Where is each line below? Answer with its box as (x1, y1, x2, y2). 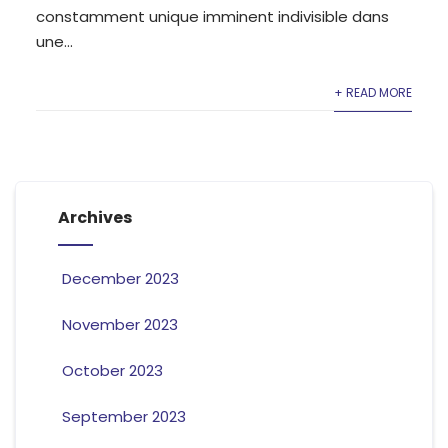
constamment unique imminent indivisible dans (35, 5, 389, 27)
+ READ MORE (334, 83, 413, 101)
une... (35, 30, 73, 52)
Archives (57, 206, 132, 230)
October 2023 (61, 360, 163, 382)
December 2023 (61, 268, 179, 290)
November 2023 (61, 314, 178, 336)
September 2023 (61, 406, 186, 428)
